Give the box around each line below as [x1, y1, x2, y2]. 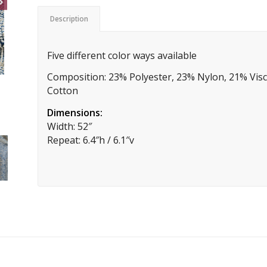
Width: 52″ [46, 119, 92, 133]
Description [49, 14, 88, 23]
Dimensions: [46, 105, 105, 119]
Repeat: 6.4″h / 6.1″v [46, 133, 134, 147]
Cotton [46, 84, 78, 98]
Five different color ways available [46, 48, 197, 62]
